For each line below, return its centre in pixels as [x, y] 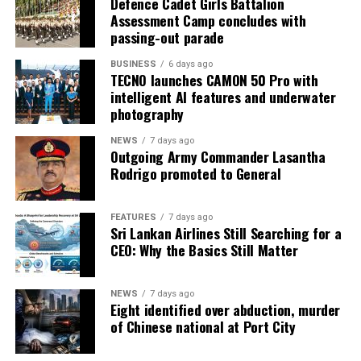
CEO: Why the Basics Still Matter [204, 250]
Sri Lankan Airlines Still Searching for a [226, 233]
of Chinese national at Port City [203, 327]
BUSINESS [133, 64]
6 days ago [190, 64]
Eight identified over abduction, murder [225, 310]
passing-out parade [167, 37]
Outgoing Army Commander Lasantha [218, 157]
